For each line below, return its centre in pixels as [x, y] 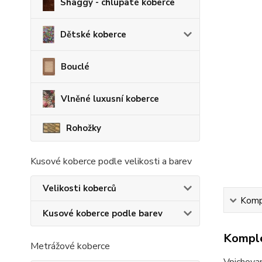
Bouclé [75, 67]
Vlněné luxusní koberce [110, 99]
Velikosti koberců [80, 188]
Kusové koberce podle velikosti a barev [111, 161]
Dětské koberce [93, 35]
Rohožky [84, 128]
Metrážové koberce [70, 246]
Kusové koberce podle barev [103, 213]
